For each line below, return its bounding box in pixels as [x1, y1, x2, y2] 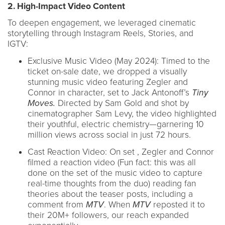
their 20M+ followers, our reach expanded [28, 209, 189, 220]
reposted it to [151, 199, 205, 210]
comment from [28, 199, 86, 210]
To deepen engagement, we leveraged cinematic [8, 17, 196, 28]
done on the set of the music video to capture [28, 167, 202, 178]
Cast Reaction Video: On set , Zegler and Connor [28, 146, 214, 157]
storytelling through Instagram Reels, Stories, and [8, 28, 193, 39]
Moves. [28, 97, 55, 108]
